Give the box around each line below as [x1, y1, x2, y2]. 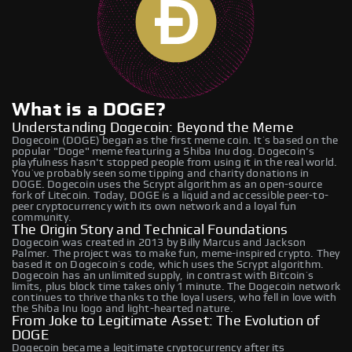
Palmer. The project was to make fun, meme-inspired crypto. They [12, 247, 340, 259]
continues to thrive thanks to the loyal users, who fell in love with [12, 291, 337, 303]
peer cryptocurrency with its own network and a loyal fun [12, 200, 297, 212]
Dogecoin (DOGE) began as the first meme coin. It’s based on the [12, 134, 339, 146]
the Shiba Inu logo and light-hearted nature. [12, 302, 233, 314]
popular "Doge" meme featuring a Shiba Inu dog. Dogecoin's [12, 145, 315, 157]
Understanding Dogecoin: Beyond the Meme [12, 120, 294, 135]
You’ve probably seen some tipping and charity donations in [12, 167, 310, 179]
